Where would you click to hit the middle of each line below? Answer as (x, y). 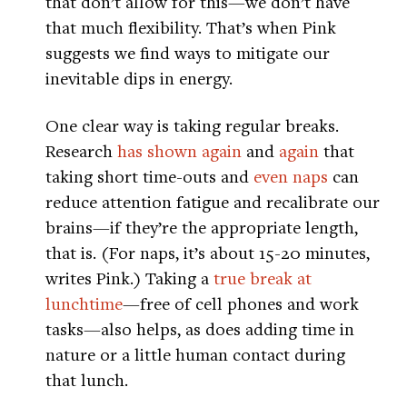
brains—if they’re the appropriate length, (202, 227)
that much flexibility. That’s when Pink (191, 27)
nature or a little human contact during (195, 354)
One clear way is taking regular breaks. (192, 125)
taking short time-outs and (149, 176)
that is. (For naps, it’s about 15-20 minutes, (208, 253)
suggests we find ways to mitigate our (188, 53)
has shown (157, 151)
